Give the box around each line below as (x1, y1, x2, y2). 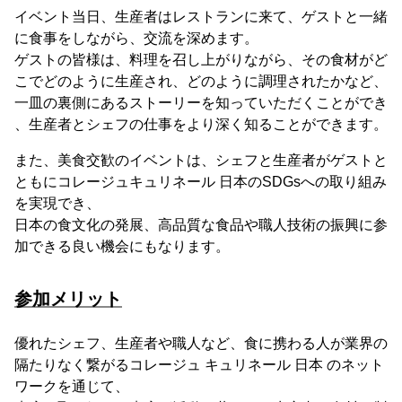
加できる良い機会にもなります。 (14, 238, 230, 254)
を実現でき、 (14, 195, 100, 211)
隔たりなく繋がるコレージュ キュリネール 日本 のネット (14, 356, 384, 372)
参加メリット (14, 288, 122, 309)
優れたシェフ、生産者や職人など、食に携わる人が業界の (14, 335, 388, 351)
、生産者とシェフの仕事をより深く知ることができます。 (14, 116, 388, 132)
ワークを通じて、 (14, 378, 129, 394)
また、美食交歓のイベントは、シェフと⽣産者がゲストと (14, 152, 388, 168)
